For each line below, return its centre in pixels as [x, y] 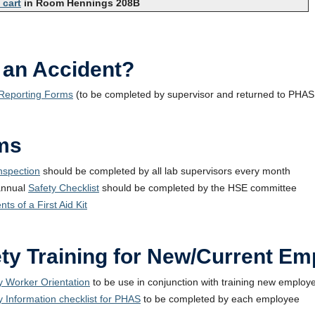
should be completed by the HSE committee [198, 188]
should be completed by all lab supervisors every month [165, 171]
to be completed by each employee [220, 299]
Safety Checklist [64, 188]
